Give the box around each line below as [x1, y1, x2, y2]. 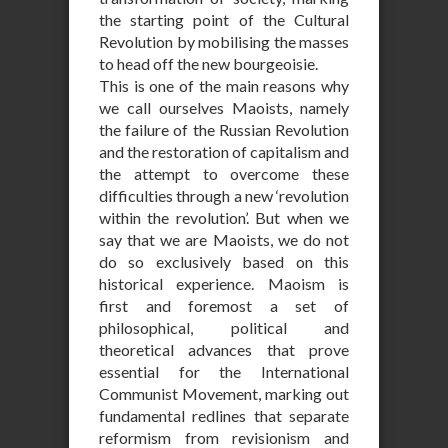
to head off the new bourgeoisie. [99, 54, 318, 73]
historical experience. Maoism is [99, 274, 349, 293]
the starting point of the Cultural [99, 10, 349, 29]
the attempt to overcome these [99, 164, 349, 183]
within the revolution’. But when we [99, 208, 349, 227]
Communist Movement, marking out [99, 384, 349, 403]
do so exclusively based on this [99, 252, 349, 271]
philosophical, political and [99, 318, 349, 337]
